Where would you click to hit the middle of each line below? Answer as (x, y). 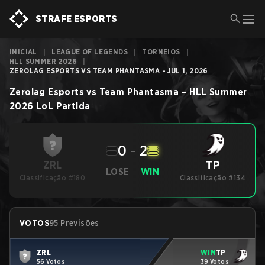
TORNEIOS (161, 52)
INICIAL (23, 52)
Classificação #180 (53, 178)
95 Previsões (74, 223)
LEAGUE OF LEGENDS (90, 52)
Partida (73, 106)
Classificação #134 (213, 178)
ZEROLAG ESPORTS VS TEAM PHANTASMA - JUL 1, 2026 (109, 71)
